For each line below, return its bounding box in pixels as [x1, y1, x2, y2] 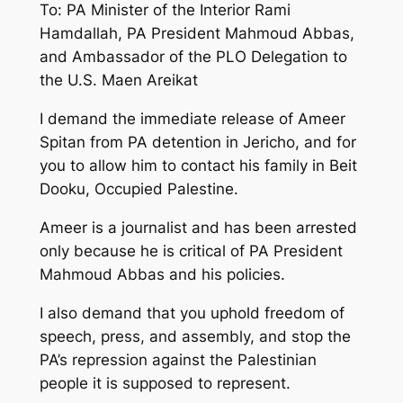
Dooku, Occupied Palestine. [39, 180, 238, 199]
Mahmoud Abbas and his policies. [39, 264, 285, 283]
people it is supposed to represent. [39, 373, 291, 392]
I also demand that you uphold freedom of [39, 303, 345, 322]
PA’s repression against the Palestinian [39, 350, 317, 369]
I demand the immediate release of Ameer [39, 110, 345, 129]
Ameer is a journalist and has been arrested [39, 218, 357, 237]
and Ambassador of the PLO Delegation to [39, 48, 347, 67]
